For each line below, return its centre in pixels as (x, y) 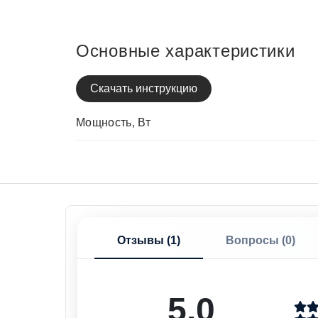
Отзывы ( (144, 240)
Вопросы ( (256, 240)
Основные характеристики (186, 51)
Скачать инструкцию (144, 88)
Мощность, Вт (113, 122)
